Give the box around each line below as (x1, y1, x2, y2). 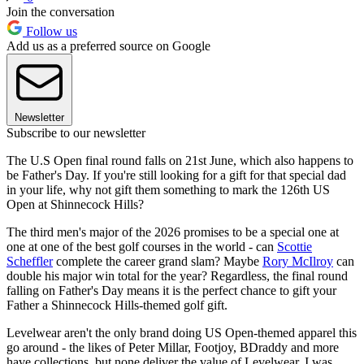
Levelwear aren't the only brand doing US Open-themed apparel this (6, 326, 357, 340)
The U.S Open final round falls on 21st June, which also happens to (6, 154, 353, 168)
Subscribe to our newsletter (6, 126, 145, 141)
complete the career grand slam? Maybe (53, 254, 262, 269)
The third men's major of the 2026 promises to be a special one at (6, 225, 339, 240)
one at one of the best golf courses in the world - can (6, 240, 277, 254)
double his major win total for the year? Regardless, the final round (6, 269, 348, 284)
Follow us (23, 24, 77, 39)
